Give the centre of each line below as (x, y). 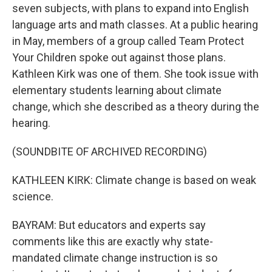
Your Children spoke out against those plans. (119, 57)
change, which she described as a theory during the (136, 107)
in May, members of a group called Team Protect (128, 41)
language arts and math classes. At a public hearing (135, 25)
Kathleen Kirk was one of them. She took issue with (135, 74)
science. (33, 196)
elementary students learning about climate (117, 90)
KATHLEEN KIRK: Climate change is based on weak (134, 180)
